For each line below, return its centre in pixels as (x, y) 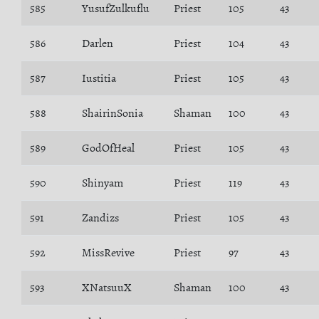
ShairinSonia (113, 113)
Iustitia (99, 78)
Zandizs (100, 218)
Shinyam (103, 183)
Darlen (98, 43)
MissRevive (108, 253)
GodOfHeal (108, 148)
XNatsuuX (107, 288)
